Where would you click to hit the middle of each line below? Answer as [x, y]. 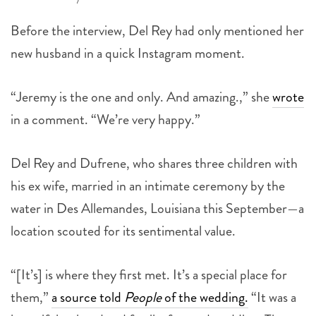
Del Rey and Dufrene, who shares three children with [154, 163]
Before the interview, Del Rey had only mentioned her [157, 30]
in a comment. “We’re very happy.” [105, 119]
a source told [88, 297]
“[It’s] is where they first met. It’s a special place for [149, 274]
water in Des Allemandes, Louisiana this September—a [157, 208]
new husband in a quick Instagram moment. [128, 53]
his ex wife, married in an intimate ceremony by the [148, 186]
